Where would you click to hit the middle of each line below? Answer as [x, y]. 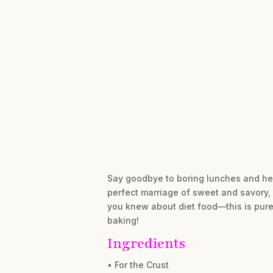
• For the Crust [138, 265]
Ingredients [146, 244]
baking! [123, 221]
